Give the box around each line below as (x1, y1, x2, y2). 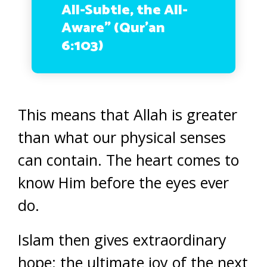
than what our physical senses (18, 127, 226, 147)
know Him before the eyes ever (18, 172, 229, 193)
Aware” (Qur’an (61, 17, 166, 40)
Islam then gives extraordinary (18, 229, 226, 250)
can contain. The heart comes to (18, 150, 239, 170)
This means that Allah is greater (18, 104, 237, 125)
